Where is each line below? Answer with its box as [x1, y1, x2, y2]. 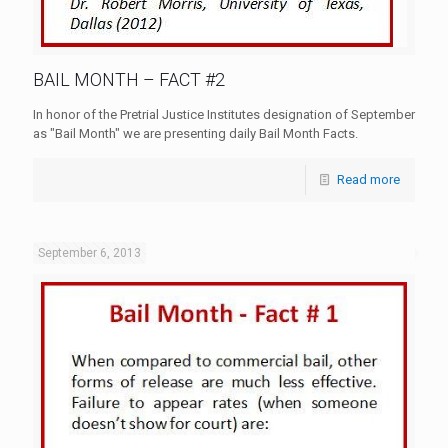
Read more [337, 172, 400, 187]
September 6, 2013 [38, 246, 141, 260]
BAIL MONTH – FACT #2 [33, 69, 225, 90]
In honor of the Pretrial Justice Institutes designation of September [33, 107, 415, 122]
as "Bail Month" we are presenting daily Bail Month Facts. [33, 126, 358, 141]
